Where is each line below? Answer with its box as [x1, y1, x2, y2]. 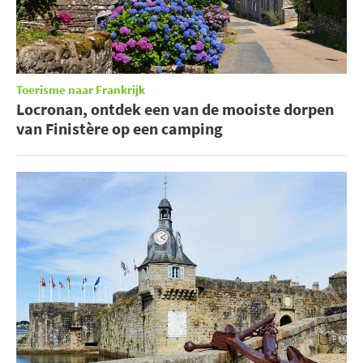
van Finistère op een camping [16, 118, 223, 139]
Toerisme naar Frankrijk [16, 82, 145, 100]
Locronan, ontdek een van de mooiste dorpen [16, 99, 334, 120]
